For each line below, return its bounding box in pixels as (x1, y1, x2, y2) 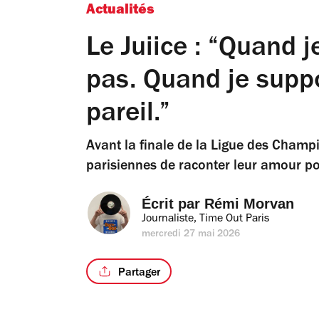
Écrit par (142, 196, 204, 211)
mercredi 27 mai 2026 (142, 230, 241, 240)
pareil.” (86, 102, 170, 130)
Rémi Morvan (204, 196, 294, 211)
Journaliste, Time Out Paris (142, 214, 269, 225)
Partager (117, 267, 160, 279)
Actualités (86, 4, 155, 19)
